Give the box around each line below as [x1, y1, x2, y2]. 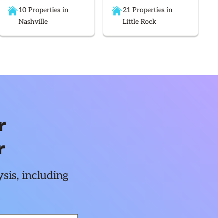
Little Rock [122, 18, 156, 26]
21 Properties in [122, 6, 173, 15]
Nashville [18, 18, 48, 26]
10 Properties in [18, 6, 69, 15]
